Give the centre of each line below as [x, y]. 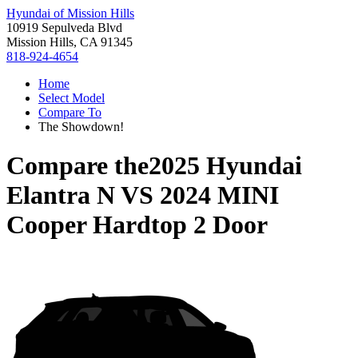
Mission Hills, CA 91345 [70, 42]
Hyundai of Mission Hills [70, 13]
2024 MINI [219, 195]
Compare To [70, 112]
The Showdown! [81, 127]
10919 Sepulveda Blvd [64, 28]
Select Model [72, 98]
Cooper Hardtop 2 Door [137, 225]
